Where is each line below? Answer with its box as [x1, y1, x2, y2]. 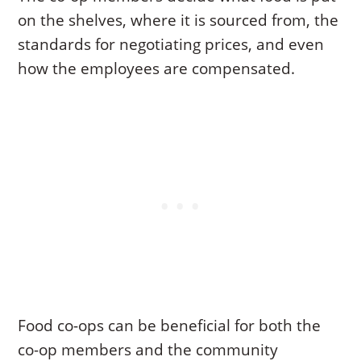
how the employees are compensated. [18, 58, 296, 80]
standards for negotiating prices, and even [18, 34, 325, 56]
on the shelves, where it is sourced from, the [18, 10, 339, 31]
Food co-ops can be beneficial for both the [18, 315, 322, 337]
